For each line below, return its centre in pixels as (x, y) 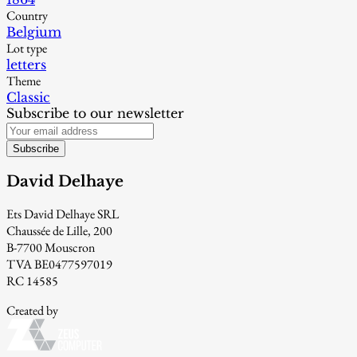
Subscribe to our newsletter (95, 114)
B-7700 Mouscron (51, 247)
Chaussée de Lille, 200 (59, 230)
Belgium (34, 32)
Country (27, 16)
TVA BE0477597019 (59, 264)
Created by (32, 310)
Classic (28, 98)
